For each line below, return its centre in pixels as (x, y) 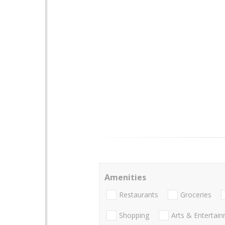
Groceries (196, 195)
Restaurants (139, 195)
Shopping (134, 215)
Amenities (125, 177)
